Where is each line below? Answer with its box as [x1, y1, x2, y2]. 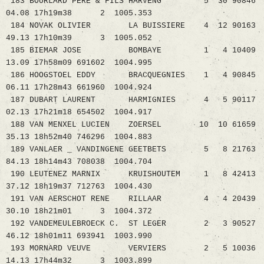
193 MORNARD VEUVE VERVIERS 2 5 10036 [6, 244, 256, 253]
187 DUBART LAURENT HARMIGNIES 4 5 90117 [6, 95, 256, 105]
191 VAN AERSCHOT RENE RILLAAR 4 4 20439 [6, 194, 256, 204]
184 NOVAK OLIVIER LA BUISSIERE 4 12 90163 [6, 21, 256, 31]
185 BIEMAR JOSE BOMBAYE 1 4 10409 [6, 46, 256, 55]
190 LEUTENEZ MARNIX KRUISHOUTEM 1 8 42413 [6, 170, 256, 179]
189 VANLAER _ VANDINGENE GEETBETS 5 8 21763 [6, 145, 256, 154]
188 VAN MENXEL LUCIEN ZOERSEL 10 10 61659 [6, 120, 256, 130]
